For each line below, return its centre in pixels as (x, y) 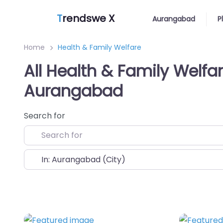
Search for (45, 116)
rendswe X (88, 18)
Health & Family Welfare (100, 47)
